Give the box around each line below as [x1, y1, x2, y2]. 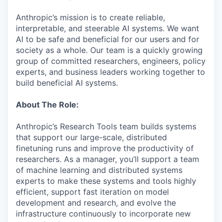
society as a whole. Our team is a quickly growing [16, 45, 203, 55]
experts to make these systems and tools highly [16, 176, 196, 186]
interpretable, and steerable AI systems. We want [16, 23, 199, 33]
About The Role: [16, 100, 79, 110]
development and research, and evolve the [16, 198, 176, 208]
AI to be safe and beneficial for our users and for [16, 34, 199, 44]
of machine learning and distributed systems [16, 165, 182, 175]
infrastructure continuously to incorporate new [16, 209, 191, 219]
